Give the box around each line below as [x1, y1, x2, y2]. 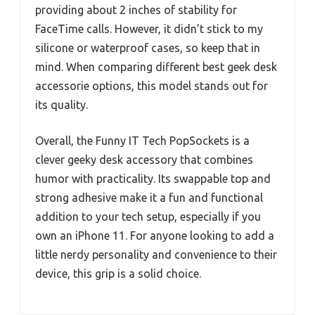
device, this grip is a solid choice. [35, 266, 201, 280]
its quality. [35, 98, 88, 111]
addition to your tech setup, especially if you [35, 210, 261, 223]
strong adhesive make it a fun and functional [35, 191, 263, 204]
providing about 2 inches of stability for [35, 3, 237, 16]
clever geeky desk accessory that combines [35, 153, 253, 166]
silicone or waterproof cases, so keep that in [35, 41, 260, 54]
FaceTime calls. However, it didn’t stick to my [35, 22, 263, 35]
